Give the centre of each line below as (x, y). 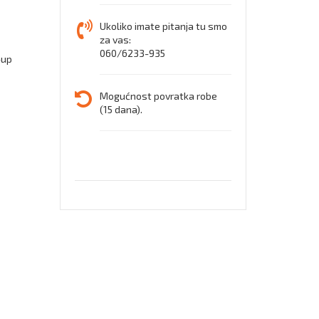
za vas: (115, 39)
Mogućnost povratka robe (158, 95)
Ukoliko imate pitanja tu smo (163, 26)
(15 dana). (121, 109)
